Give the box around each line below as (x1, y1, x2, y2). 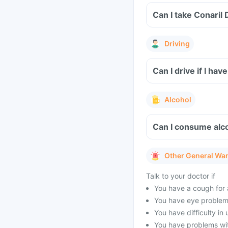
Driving (164, 39, 190, 48)
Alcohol (164, 95, 191, 104)
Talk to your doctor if (146, 172, 215, 180)
